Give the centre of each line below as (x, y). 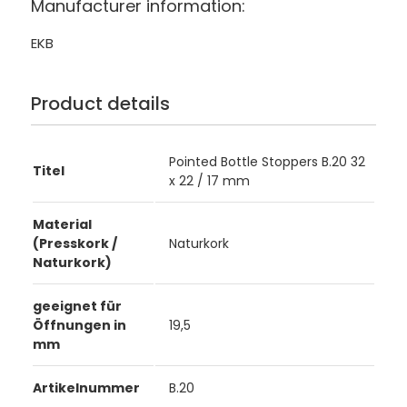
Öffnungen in (79, 326)
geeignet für (77, 307)
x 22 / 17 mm (209, 181)
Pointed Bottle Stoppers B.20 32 (267, 162)
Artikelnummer (86, 388)
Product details (100, 103)
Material (62, 225)
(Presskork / (74, 244)
